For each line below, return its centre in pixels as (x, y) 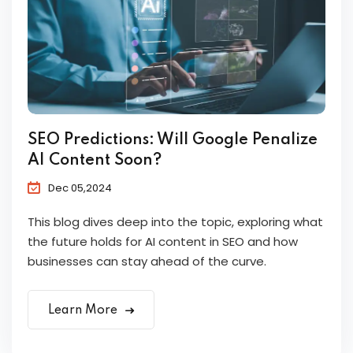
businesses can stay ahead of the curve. (147, 262)
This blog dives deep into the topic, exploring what (175, 222)
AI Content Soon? (95, 161)
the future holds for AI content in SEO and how (163, 242)
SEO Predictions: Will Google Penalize (173, 141)
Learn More (84, 311)
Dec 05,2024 (80, 188)
